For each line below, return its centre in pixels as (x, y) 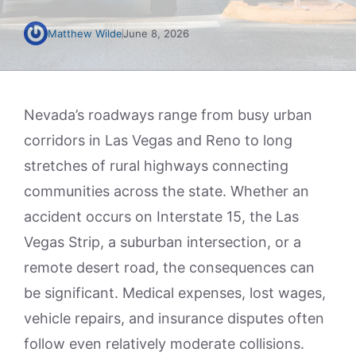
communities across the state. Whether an (166, 191)
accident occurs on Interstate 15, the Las (161, 217)
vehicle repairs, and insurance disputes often (174, 318)
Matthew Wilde (85, 33)
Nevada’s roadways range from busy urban (168, 115)
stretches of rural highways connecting (156, 166)
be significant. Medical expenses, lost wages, (175, 293)
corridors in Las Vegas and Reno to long (158, 140)
